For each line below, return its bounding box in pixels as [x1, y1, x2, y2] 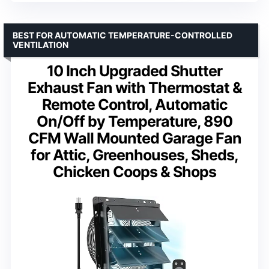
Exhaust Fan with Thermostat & [27, 78, 242, 97]
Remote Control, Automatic [41, 95, 228, 113]
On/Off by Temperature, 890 [37, 112, 232, 130]
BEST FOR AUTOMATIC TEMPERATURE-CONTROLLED [13, 29, 232, 40]
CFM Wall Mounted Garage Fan [28, 128, 241, 147]
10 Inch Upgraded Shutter [47, 61, 222, 80]
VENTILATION [13, 39, 68, 50]
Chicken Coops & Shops [53, 162, 216, 181]
